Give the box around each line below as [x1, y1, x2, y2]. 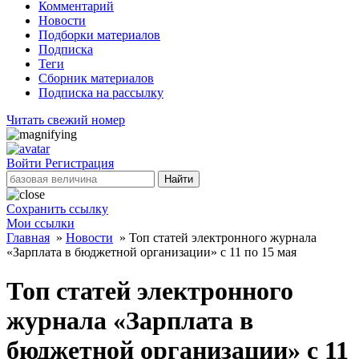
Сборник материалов [38, 71, 154, 85]
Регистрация [45, 156, 114, 170]
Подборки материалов [38, 28, 160, 42]
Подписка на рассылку [38, 86, 163, 99]
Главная [6, 231, 50, 244]
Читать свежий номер [6, 113, 125, 127]
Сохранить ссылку [6, 202, 108, 216]
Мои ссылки [6, 216, 75, 230]
